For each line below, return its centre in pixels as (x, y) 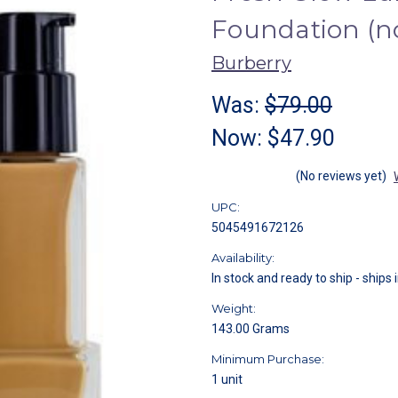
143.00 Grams (251, 328)
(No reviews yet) (341, 175)
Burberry (251, 63)
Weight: (234, 308)
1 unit (227, 379)
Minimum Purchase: (268, 358)
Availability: (243, 257)
